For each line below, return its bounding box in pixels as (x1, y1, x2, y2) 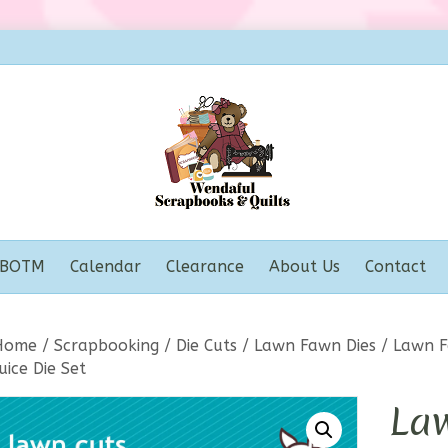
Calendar (69, 257, 141, 276)
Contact (364, 257, 426, 276)
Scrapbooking (54, 336, 159, 355)
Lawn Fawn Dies (254, 336, 376, 355)
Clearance (165, 257, 244, 276)
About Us (268, 257, 340, 276)
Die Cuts (176, 336, 237, 355)
